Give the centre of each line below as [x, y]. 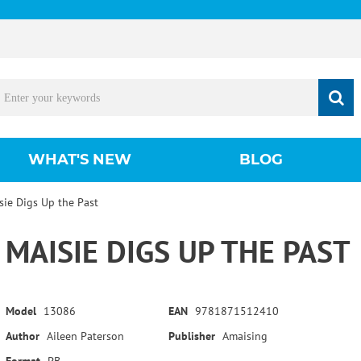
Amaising [245, 336]
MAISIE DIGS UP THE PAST [178, 251]
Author [22, 336]
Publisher [191, 336]
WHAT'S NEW [79, 159]
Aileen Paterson [85, 336]
